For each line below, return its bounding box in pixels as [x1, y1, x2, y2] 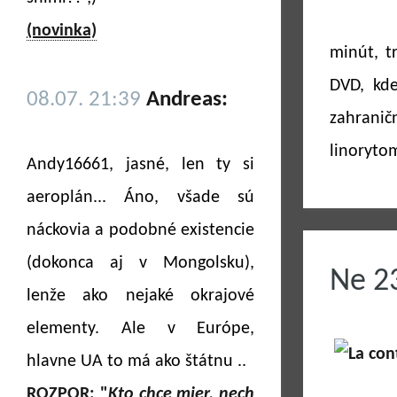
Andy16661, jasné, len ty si [27, 156, 255, 174]
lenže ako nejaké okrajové [27, 287, 255, 305]
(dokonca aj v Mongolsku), [27, 254, 255, 272]
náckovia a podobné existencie [27, 222, 255, 239]
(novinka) [27, 22, 97, 40]
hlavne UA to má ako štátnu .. [27, 353, 246, 370]
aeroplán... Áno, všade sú [27, 189, 255, 206]
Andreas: [146, 89, 228, 111]
